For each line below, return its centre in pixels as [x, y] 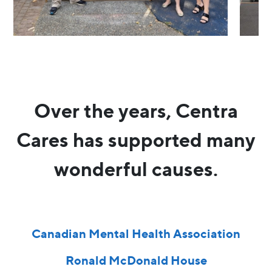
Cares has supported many [136, 140]
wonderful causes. [136, 169]
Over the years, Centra [136, 111]
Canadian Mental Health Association [136, 234]
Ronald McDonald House [136, 260]
